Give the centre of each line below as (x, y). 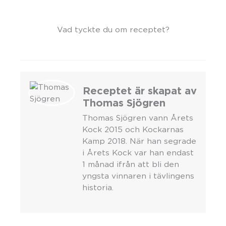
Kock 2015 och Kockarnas (133, 129)
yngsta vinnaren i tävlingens (138, 176)
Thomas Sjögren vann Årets (137, 118)
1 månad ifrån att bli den (130, 164)
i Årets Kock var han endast (138, 152)
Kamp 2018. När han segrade (139, 141)
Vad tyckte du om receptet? (113, 30)
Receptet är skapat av (140, 91)
